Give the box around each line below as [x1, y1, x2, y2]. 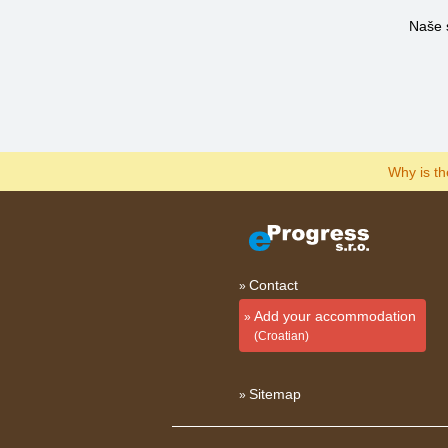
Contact [248, 277, 298, 293]
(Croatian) [253, 329, 309, 343]
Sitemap [248, 386, 301, 402]
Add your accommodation [253, 308, 416, 324]
